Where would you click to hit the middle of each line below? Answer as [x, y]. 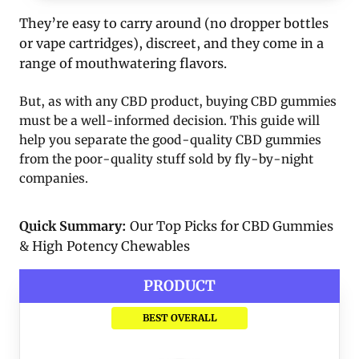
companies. [54, 179]
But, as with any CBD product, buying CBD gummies [178, 102]
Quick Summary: [73, 226]
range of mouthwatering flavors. [123, 64]
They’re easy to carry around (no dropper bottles [174, 24]
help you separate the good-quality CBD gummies [170, 140]
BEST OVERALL [179, 318]
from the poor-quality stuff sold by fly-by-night [166, 159]
